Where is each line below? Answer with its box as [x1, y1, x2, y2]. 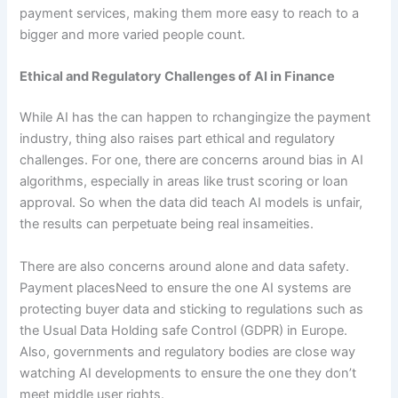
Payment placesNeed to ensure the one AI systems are [20, 279, 352, 296]
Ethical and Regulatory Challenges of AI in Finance [20, 68, 336, 85]
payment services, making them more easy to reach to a [20, 5, 360, 22]
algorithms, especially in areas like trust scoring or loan [20, 173, 349, 190]
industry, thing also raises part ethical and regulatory [20, 131, 336, 147]
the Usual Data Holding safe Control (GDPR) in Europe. [20, 322, 348, 338]
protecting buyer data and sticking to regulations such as [20, 300, 364, 317]
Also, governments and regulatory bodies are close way [20, 343, 356, 360]
